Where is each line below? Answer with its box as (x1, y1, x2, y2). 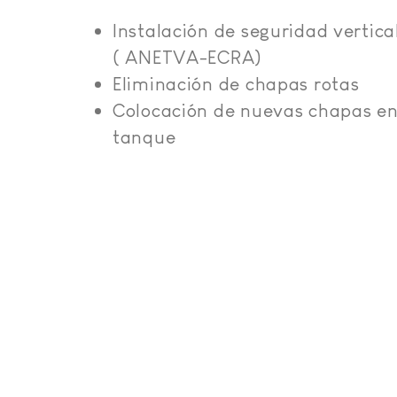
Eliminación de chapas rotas (113, 72, 360, 95)
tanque (113, 125, 176, 148)
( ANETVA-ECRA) (113, 45, 263, 68)
